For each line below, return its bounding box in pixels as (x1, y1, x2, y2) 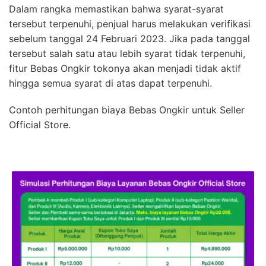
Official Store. (9, 119, 71, 131)
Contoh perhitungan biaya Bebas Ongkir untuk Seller (9, 104, 245, 116)
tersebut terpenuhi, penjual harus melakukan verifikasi (9, 18, 251, 30)
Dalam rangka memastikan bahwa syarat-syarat (9, 3, 224, 15)
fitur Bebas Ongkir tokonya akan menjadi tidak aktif (9, 62, 241, 75)
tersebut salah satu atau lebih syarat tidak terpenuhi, (9, 47, 245, 60)
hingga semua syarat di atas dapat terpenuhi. (9, 77, 212, 90)
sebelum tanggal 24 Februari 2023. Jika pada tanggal (9, 33, 250, 45)
